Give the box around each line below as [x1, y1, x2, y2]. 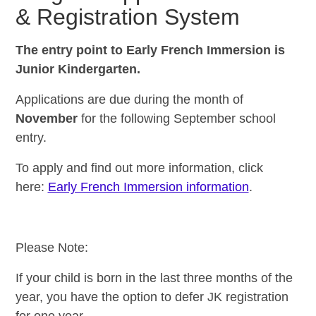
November [15, 111, 81, 126]
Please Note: [15, 240, 92, 255]
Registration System [36, 4, 240, 30]
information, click [168, 160, 263, 175]
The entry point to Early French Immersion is [15, 42, 285, 57]
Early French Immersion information [47, 179, 249, 194]
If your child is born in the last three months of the [15, 270, 293, 285]
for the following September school [80, 111, 276, 126]
